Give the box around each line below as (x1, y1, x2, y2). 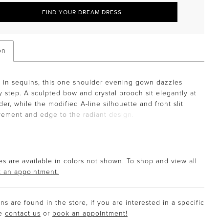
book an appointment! (52, 209, 128, 218)
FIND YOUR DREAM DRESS (42, 9, 122, 16)
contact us (4, 209, 41, 218)
